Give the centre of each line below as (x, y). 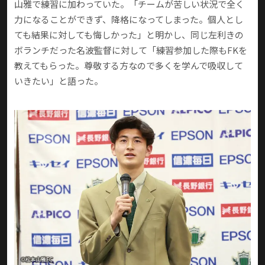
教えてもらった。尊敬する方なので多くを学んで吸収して (129, 66)
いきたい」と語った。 (59, 81)
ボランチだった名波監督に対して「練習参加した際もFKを (131, 50)
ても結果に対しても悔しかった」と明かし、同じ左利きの (129, 35)
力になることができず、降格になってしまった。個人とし (129, 20)
